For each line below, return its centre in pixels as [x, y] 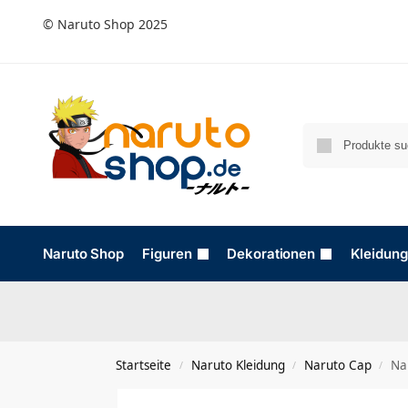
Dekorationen [271, 254]
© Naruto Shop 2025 [105, 24]
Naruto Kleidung [238, 365]
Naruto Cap [337, 365]
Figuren [167, 254]
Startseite [144, 365]
